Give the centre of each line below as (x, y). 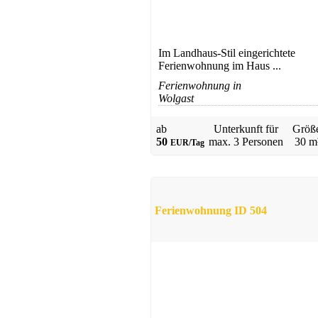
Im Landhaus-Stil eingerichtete (227, 53)
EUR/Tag (187, 143)
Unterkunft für (246, 129)
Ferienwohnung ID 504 (211, 210)
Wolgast (176, 99)
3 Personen (258, 142)
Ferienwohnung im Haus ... (220, 66)
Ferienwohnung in (200, 86)
